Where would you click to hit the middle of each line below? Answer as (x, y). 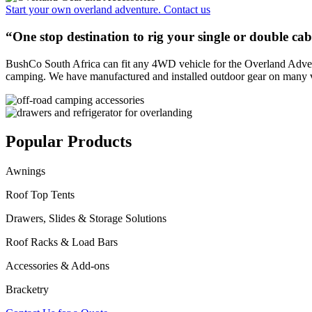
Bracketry (27, 290)
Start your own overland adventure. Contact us (108, 10)
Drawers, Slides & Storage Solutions (86, 219)
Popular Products (69, 142)
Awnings (25, 171)
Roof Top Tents (40, 195)
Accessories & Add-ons (57, 266)
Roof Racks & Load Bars (62, 242)
